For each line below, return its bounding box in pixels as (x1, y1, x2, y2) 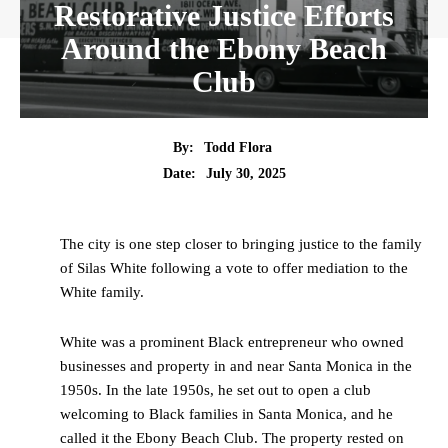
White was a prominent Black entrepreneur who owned (60, 334, 404, 351)
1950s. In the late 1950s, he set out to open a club (60, 382, 371, 399)
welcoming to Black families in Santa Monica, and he (60, 406, 393, 423)
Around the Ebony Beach (61, 32, 387, 65)
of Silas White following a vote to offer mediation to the (60, 260, 408, 277)
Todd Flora (204, 139, 272, 155)
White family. (60, 284, 144, 301)
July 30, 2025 (205, 166, 286, 182)
